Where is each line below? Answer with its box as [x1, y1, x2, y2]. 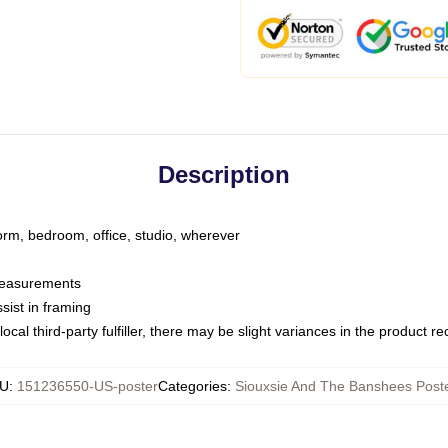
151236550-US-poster [16, 378, 158, 394]
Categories [157, 378, 227, 394]
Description [158, 161, 290, 188]
